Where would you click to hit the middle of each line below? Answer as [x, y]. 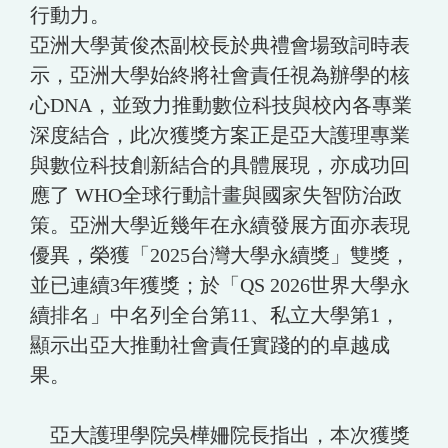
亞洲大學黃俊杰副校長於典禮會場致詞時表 [220, 44]
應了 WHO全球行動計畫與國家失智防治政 [216, 194]
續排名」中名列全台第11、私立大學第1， [215, 314]
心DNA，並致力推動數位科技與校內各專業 [221, 104]
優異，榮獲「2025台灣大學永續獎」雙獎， [220, 254]
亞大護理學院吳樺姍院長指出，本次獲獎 [220, 434]
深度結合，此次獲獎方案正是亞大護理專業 [220, 134]
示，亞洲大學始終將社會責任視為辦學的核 [220, 74]
